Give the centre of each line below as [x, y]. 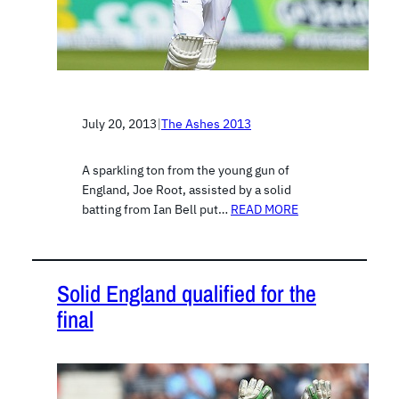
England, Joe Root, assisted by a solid [187, 190]
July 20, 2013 [119, 124]
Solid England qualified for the [187, 293]
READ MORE [265, 210]
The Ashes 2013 [206, 124]
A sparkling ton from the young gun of [186, 171]
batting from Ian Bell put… [156, 210]
